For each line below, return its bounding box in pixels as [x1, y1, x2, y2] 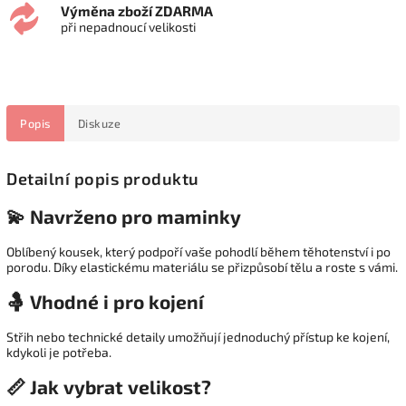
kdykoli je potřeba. [6, 343, 111, 360]
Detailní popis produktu [6, 169, 199, 189]
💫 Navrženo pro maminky [6, 205, 241, 228]
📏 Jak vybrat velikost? [6, 375, 211, 399]
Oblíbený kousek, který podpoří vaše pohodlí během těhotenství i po [6, 243, 391, 259]
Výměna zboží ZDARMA [61, 3, 213, 20]
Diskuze [77, 115, 121, 130]
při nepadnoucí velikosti [61, 19, 196, 35]
